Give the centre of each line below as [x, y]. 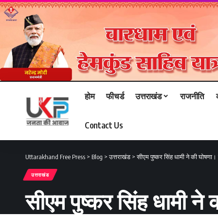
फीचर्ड [115, 96]
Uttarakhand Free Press [55, 156]
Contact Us [104, 125]
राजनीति [192, 96]
